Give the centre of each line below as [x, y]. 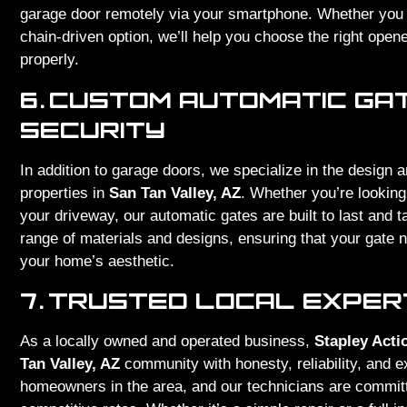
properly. [50, 60]
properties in [65, 193]
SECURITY [93, 129]
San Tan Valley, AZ [175, 193]
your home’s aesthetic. [97, 261]
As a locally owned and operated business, [167, 342]
